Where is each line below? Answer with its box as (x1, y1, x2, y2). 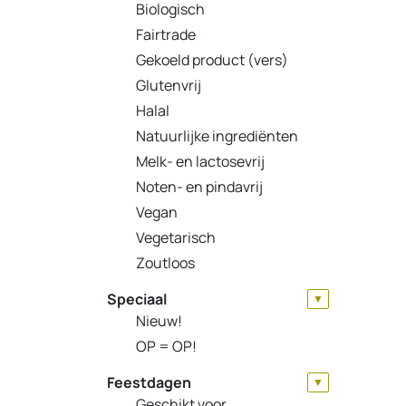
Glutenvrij (136, 74, 201, 95)
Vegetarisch (136, 227, 216, 247)
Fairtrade (136, 24, 196, 44)
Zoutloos (136, 252, 195, 273)
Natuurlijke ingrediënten (136, 125, 298, 146)
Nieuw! (136, 310, 182, 331)
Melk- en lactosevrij (136, 150, 265, 171)
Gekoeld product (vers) (136, 49, 288, 70)
